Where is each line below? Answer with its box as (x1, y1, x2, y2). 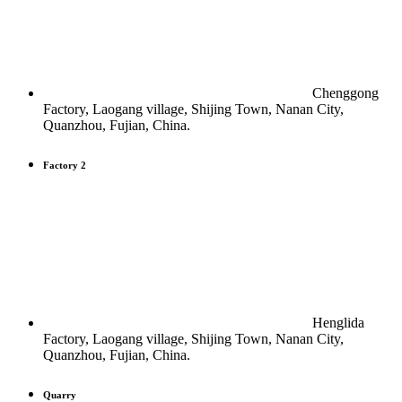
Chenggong (312, 85, 379, 101)
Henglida (312, 315, 364, 331)
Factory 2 (43, 160, 86, 171)
